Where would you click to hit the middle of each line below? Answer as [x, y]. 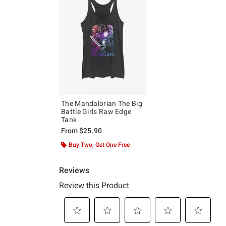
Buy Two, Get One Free [99, 145]
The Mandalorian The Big [102, 103]
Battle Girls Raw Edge [96, 111]
